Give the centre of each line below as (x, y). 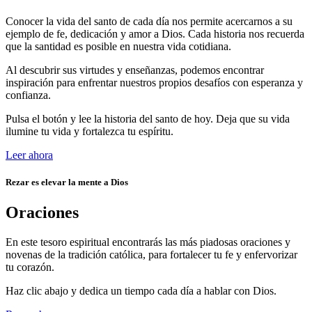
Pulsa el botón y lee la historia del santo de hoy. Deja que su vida (148, 118)
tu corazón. (30, 267)
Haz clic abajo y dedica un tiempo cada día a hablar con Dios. (141, 291)
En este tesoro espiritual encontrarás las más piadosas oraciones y (148, 242)
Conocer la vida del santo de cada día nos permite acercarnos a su (149, 21)
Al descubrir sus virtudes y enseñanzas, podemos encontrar (135, 70)
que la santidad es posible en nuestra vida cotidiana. (118, 46)
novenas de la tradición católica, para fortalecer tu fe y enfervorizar (151, 255)
